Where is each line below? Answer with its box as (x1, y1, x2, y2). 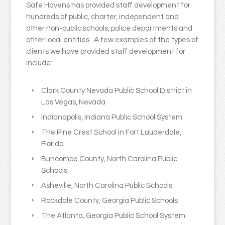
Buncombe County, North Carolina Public (41, 155, 178, 163)
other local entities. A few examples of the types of (26, 36, 199, 44)
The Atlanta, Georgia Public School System (41, 212, 186, 220)
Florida (41, 140, 64, 148)
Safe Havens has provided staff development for (26, 2, 191, 10)
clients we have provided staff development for (26, 48, 186, 56)
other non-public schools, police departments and (26, 25, 193, 33)
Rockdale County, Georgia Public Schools (41, 197, 178, 205)
